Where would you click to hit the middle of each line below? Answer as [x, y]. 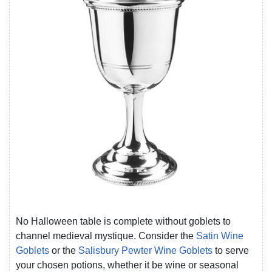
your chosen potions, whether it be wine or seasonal [127, 265]
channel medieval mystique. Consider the [106, 236]
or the [64, 250]
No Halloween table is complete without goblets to [123, 221]
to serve [231, 250]
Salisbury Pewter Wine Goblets [145, 250]
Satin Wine [220, 236]
